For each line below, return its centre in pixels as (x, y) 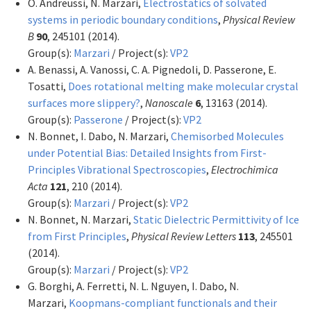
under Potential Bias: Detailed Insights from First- (147, 152)
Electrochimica (245, 169)
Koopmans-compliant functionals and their (173, 302)
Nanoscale (169, 102)
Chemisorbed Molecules (227, 136)
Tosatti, (48, 86)
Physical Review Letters (184, 236)
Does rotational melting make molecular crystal (183, 86)
